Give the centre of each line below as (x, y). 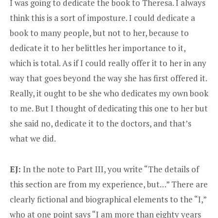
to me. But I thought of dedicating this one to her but (109, 109)
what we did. (33, 139)
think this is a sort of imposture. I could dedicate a (102, 18)
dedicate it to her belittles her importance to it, (98, 48)
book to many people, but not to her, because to (99, 33)
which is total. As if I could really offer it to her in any (108, 63)
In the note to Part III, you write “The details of (110, 169)
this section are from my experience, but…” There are (109, 184)
